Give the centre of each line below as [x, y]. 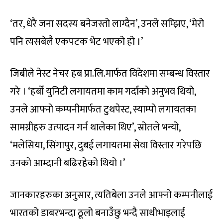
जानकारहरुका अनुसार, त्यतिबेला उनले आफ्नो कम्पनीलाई [111, 195]
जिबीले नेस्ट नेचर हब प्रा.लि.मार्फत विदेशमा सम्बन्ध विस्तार [110, 74]
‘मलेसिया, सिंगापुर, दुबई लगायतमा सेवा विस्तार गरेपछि [106, 146]
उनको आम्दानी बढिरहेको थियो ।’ [67, 164]
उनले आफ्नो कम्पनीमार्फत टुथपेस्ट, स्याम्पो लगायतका [103, 110]
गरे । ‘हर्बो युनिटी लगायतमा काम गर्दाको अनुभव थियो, [103, 92]
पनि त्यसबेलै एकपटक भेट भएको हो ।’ [76, 42]
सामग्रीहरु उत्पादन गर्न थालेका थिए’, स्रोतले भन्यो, [95, 128]
